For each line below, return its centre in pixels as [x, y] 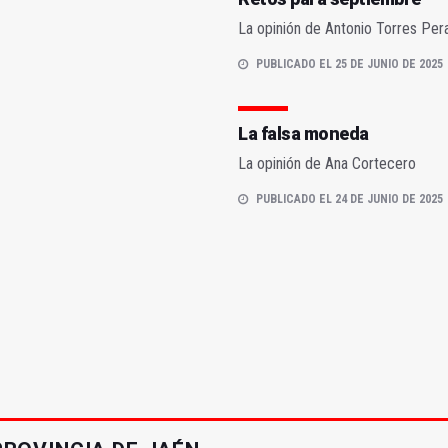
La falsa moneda [303, 134]
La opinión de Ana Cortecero [327, 164]
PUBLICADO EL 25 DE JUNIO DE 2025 [349, 64]
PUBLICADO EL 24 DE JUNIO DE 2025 [349, 199]
